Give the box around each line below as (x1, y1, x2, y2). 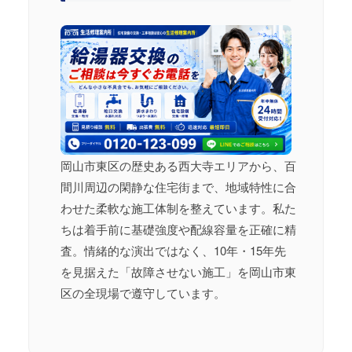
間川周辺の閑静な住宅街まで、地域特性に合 (60, 178, 296, 196)
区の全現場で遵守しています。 (60, 284, 225, 302)
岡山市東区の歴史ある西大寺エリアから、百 (60, 157, 296, 174)
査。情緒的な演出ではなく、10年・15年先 (60, 242, 286, 259)
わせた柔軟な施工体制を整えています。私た (60, 200, 296, 217)
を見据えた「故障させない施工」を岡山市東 (60, 263, 296, 280)
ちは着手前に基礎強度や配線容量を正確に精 (60, 221, 296, 238)
